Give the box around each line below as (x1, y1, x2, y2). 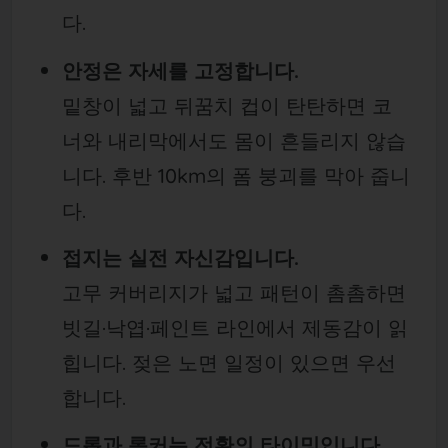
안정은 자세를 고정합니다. (61, 57, 299, 83)
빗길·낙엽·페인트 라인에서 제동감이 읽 (61, 314, 408, 340)
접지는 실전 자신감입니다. (61, 244, 299, 270)
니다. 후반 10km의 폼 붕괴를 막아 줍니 (61, 162, 410, 188)
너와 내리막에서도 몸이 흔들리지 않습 (61, 127, 406, 153)
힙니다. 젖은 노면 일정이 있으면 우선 (61, 349, 396, 375)
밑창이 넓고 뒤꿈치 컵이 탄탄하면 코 (61, 92, 392, 118)
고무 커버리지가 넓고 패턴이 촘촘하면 (61, 279, 406, 305)
